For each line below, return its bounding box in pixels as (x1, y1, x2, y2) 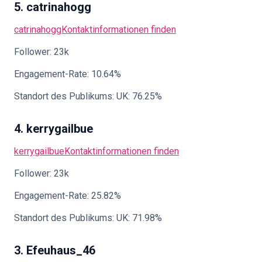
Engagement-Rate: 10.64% (14, 68, 121, 80)
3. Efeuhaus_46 (14, 243, 95, 257)
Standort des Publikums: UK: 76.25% (14, 91, 162, 102)
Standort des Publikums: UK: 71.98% (14, 212, 162, 223)
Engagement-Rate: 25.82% (14, 190, 121, 201)
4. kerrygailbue (14, 122, 93, 136)
